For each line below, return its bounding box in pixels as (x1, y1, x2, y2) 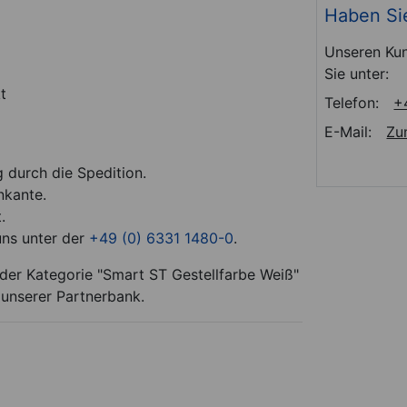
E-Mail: (324, 122, 372, 141)
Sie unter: (324, 64, 390, 83)
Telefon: (324, 93, 380, 112)
